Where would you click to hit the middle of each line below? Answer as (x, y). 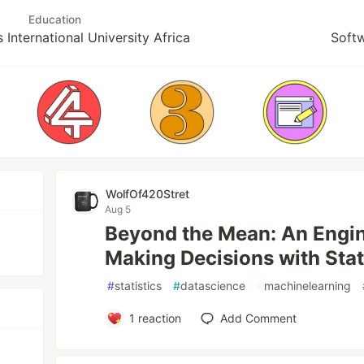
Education (55, 19)
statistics (139, 286)
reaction (158, 318)
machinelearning (308, 286)
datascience (213, 286)
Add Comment (258, 318)
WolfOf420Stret (148, 194)
